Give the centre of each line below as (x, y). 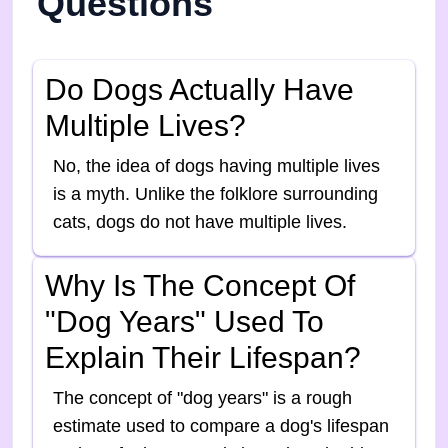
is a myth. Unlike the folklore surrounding (215, 194)
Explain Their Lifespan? (203, 358)
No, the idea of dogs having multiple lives (216, 166)
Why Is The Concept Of (200, 286)
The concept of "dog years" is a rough (202, 398)
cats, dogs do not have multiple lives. (200, 222)
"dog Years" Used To (184, 322)
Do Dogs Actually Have (199, 90)
